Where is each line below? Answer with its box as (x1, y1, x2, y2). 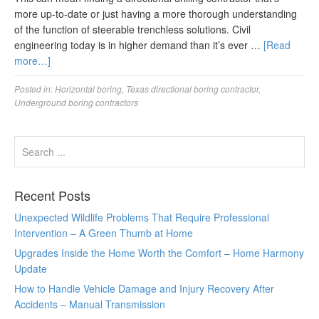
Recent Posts (14, 186, 90, 204)
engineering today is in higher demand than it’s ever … (14, 38, 263, 52)
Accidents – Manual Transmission (14, 297, 165, 311)
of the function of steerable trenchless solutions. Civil (14, 22, 251, 36)
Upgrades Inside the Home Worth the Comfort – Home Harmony (14, 246, 304, 260)
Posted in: (14, 83, 55, 95)
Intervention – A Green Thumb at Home (14, 226, 193, 240)
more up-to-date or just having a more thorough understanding (14, 6, 297, 21)
